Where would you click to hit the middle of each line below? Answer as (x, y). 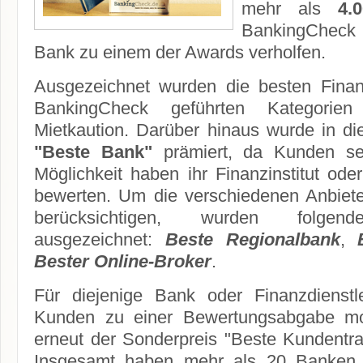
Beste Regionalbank (252, 239)
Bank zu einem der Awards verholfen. (180, 52)
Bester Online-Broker (123, 261)
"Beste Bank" (93, 152)
